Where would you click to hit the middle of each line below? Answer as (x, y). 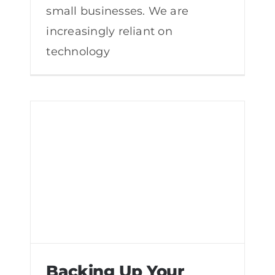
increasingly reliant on (109, 31)
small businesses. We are (118, 11)
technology (78, 51)
